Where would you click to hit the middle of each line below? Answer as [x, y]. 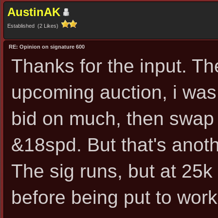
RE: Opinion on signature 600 [47, 47]
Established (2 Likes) [34, 26]
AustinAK [34, 12]
